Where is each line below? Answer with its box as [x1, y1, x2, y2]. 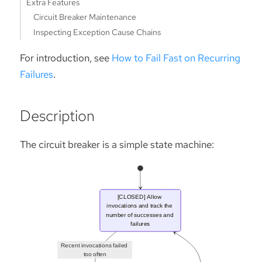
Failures [20, 67, 53, 81]
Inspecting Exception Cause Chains [33, 26, 161, 37]
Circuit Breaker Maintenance [33, 12, 137, 23]
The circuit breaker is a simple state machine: [20, 138, 214, 151]
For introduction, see [20, 51, 112, 64]
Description [20, 105, 95, 126]
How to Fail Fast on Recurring [112, 51, 240, 64]
